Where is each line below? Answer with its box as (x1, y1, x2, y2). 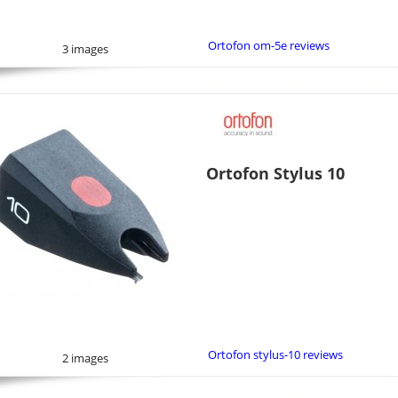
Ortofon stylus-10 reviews (208, 346, 343, 362)
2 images (61, 350, 108, 366)
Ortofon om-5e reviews (208, 37, 330, 53)
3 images (61, 41, 108, 57)
